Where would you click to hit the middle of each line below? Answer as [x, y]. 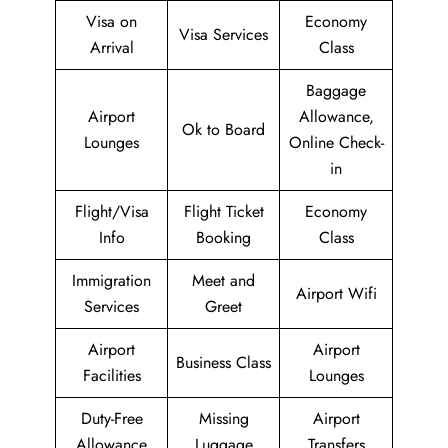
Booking [223, 237]
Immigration [111, 280]
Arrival [111, 47]
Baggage [336, 90]
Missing [223, 418]
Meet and [223, 280]
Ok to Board [223, 129]
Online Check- [336, 142]
